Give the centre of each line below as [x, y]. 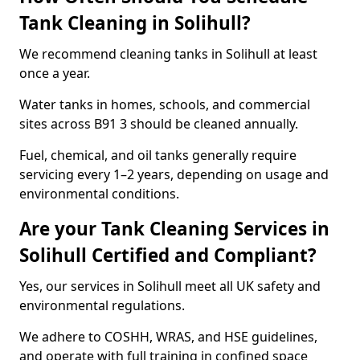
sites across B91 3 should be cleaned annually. [159, 124]
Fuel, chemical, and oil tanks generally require [158, 155]
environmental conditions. [99, 194]
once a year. [55, 73]
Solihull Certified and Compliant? [168, 255]
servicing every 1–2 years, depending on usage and [174, 174]
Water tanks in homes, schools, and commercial [165, 104]
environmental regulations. [102, 305]
